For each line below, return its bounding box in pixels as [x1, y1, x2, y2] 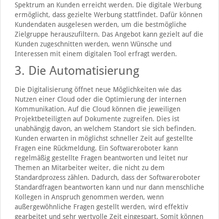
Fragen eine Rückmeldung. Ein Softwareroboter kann [14, 144, 178, 152]
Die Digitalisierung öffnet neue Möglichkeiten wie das [14, 85, 181, 93]
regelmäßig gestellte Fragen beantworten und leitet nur [14, 153, 188, 162]
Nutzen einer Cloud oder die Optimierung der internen [14, 95, 186, 103]
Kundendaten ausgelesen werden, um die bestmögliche [14, 20, 187, 28]
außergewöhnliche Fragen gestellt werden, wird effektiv [14, 202, 188, 211]
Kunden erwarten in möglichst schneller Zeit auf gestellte [14, 134, 193, 142]
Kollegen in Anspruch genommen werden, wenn [14, 193, 164, 201]
